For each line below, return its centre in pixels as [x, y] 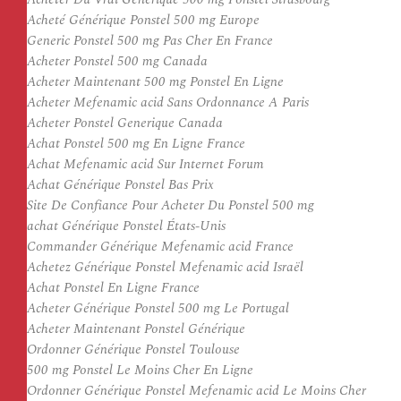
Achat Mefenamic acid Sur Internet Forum [145, 164]
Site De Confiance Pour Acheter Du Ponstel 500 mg [171, 205]
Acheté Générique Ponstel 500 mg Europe [143, 20]
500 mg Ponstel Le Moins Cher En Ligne [140, 370]
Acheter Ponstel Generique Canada [125, 123]
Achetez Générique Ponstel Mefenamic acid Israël [165, 267]
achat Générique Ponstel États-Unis [126, 226]
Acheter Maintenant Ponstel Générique [136, 329]
